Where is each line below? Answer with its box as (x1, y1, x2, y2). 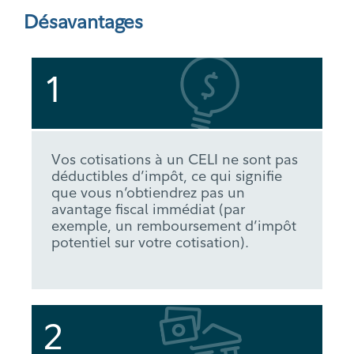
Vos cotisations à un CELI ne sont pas (51, 150, 298, 169)
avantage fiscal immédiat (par (51, 200, 245, 219)
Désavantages (24, 9, 144, 34)
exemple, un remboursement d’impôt (51, 217, 296, 235)
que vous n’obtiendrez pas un (51, 183, 245, 202)
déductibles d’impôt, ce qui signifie (51, 167, 282, 186)
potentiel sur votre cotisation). (51, 233, 249, 252)
